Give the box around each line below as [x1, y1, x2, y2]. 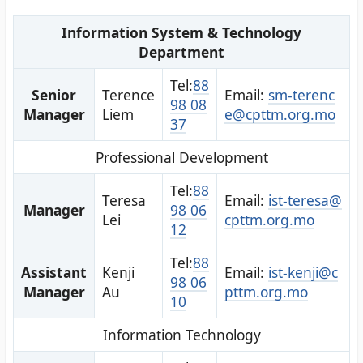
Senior [32, 85, 76, 105]
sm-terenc [267, 85, 335, 105]
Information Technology [102, 325, 261, 345]
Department [139, 42, 224, 62]
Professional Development [95, 147, 268, 168]
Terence [101, 85, 155, 105]
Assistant [21, 263, 87, 283]
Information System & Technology [62, 23, 301, 43]
